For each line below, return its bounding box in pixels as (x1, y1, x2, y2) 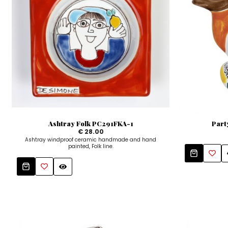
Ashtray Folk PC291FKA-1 (48, 119, 133, 128)
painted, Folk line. (68, 142, 113, 151)
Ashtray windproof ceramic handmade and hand (25, 136, 157, 144)
